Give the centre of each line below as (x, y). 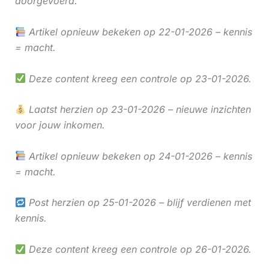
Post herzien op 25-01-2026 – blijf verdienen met (138, 203)
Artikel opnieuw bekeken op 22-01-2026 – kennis (139, 32)
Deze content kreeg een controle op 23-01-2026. (138, 78)
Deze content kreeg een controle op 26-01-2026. (138, 249)
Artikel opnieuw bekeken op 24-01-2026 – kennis (139, 156)
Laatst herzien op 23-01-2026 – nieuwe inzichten (138, 110)
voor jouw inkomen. (60, 125)
